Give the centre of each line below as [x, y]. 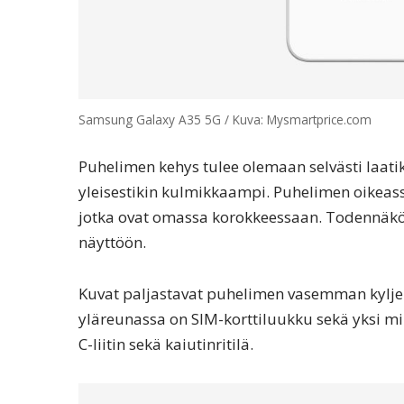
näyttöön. [112, 243]
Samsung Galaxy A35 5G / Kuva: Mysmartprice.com [225, 119]
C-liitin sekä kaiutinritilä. [166, 344]
